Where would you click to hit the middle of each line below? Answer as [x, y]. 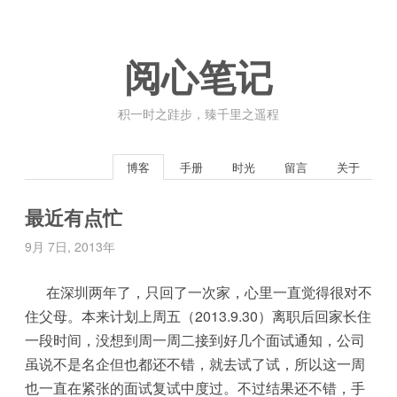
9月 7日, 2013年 [70, 246]
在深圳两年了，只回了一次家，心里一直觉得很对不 [198, 292]
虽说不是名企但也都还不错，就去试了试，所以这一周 [195, 364]
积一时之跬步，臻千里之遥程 [198, 113]
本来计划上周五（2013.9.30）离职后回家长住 [226, 316]
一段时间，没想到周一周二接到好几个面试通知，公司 [195, 340]
